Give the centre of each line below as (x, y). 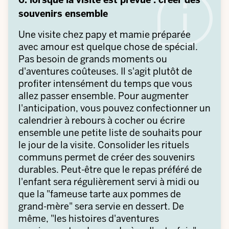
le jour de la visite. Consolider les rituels (104, 145)
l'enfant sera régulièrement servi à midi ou (109, 182)
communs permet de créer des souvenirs (107, 157)
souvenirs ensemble (63, 14)
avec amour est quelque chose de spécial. (108, 47)
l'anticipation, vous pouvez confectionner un (114, 108)
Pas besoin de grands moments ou (93, 59)
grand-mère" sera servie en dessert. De (101, 206)
